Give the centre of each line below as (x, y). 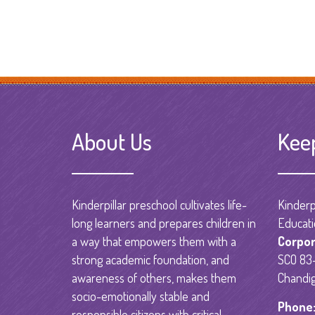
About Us (112, 141)
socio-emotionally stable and (141, 296)
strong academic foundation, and (150, 259)
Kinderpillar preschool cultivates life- (159, 204)
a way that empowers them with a (154, 241)
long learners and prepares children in (164, 223)
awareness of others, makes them (154, 277)
